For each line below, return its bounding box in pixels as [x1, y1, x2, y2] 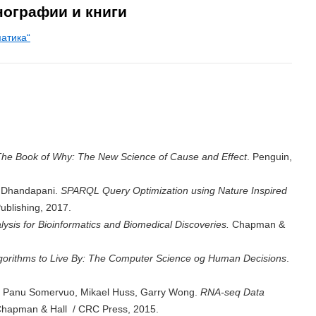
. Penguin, [247, 151, 292, 162]
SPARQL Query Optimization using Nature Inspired [61, 185, 287, 196]
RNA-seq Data [200, 286, 265, 298]
